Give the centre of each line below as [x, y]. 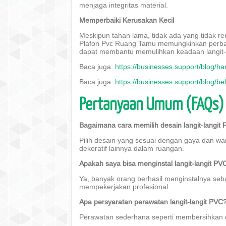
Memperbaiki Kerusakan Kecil [127, 20]
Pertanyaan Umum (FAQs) [152, 103]
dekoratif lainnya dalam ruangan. [132, 148]
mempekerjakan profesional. [125, 187]
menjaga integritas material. [124, 5]
